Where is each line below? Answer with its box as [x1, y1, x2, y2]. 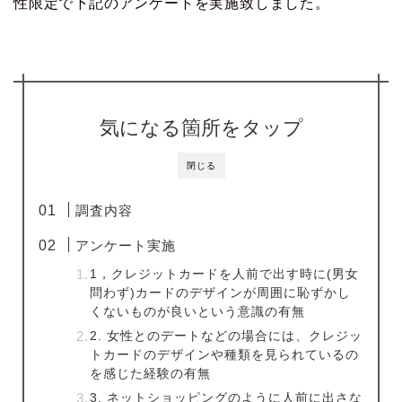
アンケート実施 [75, 238, 177, 254]
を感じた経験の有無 [90, 367, 212, 381]
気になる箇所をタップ [99, 117, 303, 140]
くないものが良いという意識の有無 [90, 305, 306, 319]
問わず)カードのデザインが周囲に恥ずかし [90, 286, 352, 301]
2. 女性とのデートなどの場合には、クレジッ [90, 329, 363, 344]
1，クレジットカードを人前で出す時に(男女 [90, 267, 360, 282]
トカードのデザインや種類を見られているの [90, 348, 360, 363]
